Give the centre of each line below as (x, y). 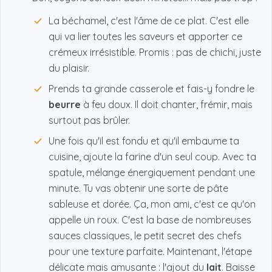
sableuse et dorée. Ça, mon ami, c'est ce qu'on (152, 204)
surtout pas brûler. (89, 121)
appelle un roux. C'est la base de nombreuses (150, 220)
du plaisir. (69, 68)
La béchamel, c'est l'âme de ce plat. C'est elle (149, 21)
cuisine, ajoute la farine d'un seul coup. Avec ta (152, 157)
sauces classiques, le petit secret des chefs (145, 236)
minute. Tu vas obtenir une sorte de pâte (138, 189)
